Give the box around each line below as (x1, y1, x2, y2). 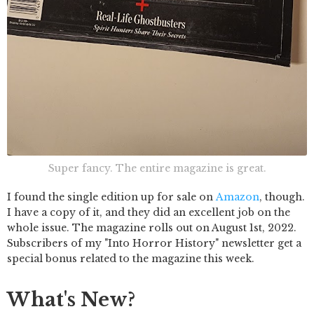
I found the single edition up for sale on (7, 191, 216, 204)
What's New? (7, 288, 135, 312)
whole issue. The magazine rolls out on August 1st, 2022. (7, 221, 296, 235)
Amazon (216, 191, 259, 204)
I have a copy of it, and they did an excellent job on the (7, 206, 290, 219)
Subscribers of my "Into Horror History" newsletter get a (7, 237, 301, 250)
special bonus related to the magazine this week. (7, 252, 254, 266)
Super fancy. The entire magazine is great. (48, 162, 266, 175)
